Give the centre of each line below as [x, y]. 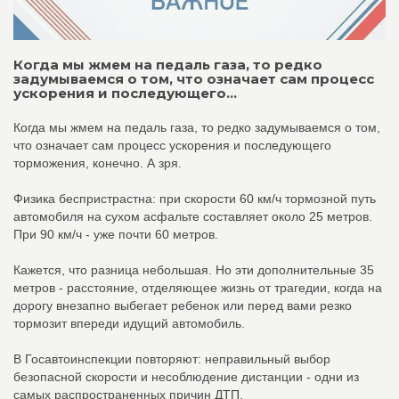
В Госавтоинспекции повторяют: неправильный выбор [172, 358]
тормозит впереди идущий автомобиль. [129, 323]
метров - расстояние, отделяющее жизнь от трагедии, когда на [198, 287]
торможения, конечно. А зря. [98, 163]
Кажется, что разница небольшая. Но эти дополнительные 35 [194, 269]
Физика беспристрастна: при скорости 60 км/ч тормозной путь [195, 198]
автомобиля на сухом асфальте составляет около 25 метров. [193, 216]
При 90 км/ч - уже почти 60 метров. [116, 234]
